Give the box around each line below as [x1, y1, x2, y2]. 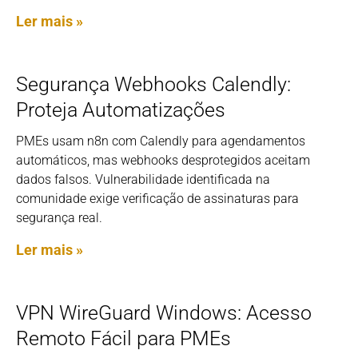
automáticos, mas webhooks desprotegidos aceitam [16, 153, 310, 169]
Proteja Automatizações [16, 98, 225, 122]
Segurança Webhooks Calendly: [16, 73, 291, 97]
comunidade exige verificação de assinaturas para [16, 191, 299, 207]
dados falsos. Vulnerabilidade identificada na [16, 172, 270, 188]
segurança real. [16, 210, 102, 226]
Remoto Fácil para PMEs [16, 327, 231, 351]
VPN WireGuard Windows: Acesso [16, 301, 312, 325]
